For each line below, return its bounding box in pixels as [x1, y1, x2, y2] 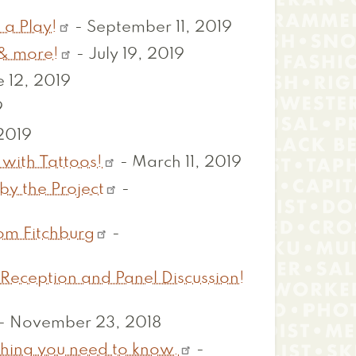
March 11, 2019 [132, 156, 242, 171]
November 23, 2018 [10, 316, 162, 331]
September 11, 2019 [87, 21, 233, 36]
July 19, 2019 [88, 48, 185, 63]
